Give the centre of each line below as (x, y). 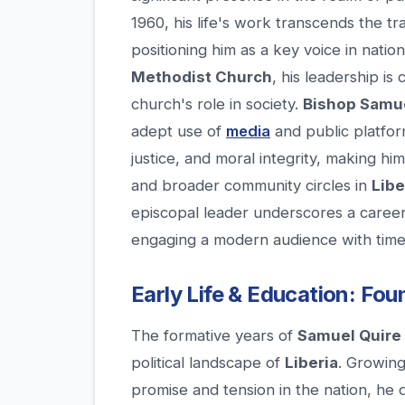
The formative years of (214, 336)
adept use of (179, 132)
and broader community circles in (251, 186)
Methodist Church (202, 77)
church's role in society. (217, 104)
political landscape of (208, 363)
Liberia (311, 363)
